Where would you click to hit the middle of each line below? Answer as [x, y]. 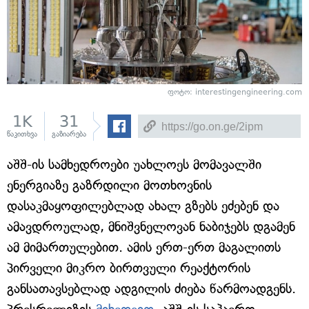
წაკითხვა [22, 134]
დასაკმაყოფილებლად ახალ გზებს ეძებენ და [143, 206]
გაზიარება [69, 134]
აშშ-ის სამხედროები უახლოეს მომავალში [134, 165]
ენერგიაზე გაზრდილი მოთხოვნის [109, 186]
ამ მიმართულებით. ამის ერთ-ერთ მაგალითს [144, 248]
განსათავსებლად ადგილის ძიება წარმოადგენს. [151, 289]
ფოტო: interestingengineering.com [235, 92]
